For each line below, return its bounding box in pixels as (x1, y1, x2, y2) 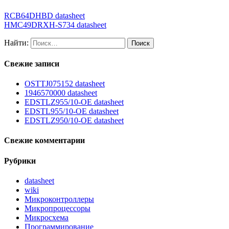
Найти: (4, 38, 29, 47)
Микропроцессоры (25, 204, 90, 213)
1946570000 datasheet (25, 88, 97, 98)
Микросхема (25, 213, 68, 222)
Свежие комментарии (4, 136, 85, 145)
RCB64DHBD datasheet (4, 11, 85, 20)
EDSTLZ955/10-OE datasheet (25, 98, 124, 107)
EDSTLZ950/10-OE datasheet (25, 116, 124, 125)
